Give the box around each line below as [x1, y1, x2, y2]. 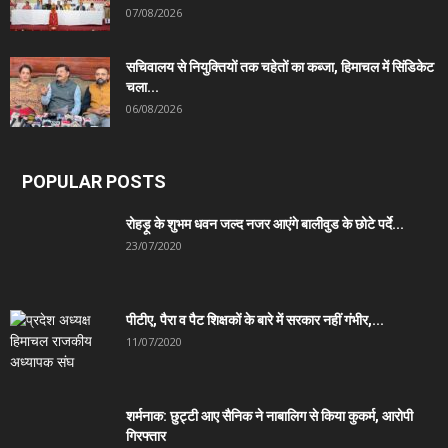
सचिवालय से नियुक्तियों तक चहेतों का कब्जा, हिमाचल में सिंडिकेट [126, 58, 434, 75]
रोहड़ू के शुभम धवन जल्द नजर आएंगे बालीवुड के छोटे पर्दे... [126, 215, 404, 232]
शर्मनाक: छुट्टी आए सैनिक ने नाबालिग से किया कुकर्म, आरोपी [126, 407, 413, 424]
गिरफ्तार [126, 427, 166, 444]
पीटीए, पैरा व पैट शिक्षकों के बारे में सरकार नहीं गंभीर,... [126, 311, 384, 328]
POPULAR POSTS [22, 170, 166, 192]
